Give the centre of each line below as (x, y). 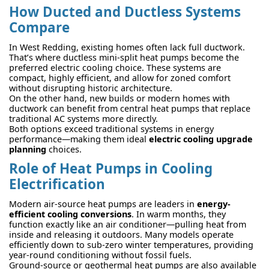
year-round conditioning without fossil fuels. (100, 255)
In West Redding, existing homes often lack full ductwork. (127, 47)
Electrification (57, 184)
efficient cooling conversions (70, 214)
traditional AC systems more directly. (83, 119)
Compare (39, 27)
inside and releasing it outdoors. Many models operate (121, 235)
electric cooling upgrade (201, 139)
